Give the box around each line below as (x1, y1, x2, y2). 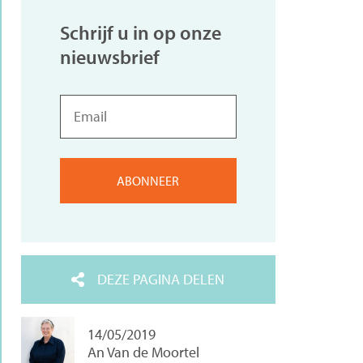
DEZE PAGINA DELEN (97, 270, 225, 289)
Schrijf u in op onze (59, 20, 221, 45)
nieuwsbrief (59, 45, 160, 70)
